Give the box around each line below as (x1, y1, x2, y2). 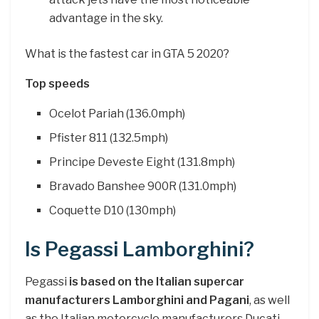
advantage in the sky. (49, 11, 164, 26)
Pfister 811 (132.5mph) (49, 131, 169, 145)
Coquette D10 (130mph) (49, 204, 177, 218)
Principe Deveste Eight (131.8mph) (49, 155, 236, 169)
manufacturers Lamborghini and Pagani (25, 293, 249, 308)
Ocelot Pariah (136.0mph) (49, 107, 186, 121)
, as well (249, 293, 290, 308)
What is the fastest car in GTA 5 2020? (25, 47, 229, 61)
